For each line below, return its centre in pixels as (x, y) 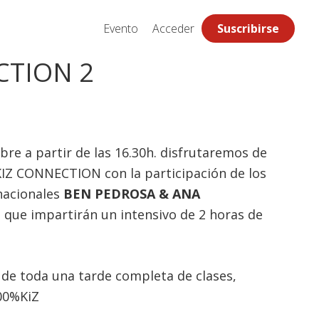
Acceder (174, 28)
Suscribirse (249, 28)
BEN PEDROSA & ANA (132, 194)
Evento (121, 28)
